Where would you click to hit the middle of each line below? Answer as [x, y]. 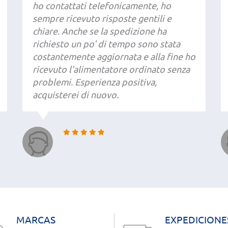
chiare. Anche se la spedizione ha [99, 31]
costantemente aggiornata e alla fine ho [114, 56]
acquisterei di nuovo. [76, 95]
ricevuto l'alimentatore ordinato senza [111, 69]
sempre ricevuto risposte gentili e [102, 18]
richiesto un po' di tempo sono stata [106, 44]
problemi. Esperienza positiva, [95, 82]
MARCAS [36, 220]
